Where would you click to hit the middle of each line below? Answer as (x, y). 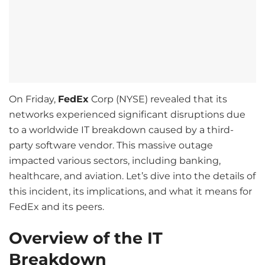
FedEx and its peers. (56, 206)
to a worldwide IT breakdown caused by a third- (121, 130)
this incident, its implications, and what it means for (130, 191)
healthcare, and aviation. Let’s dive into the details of (132, 176)
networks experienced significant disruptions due (127, 114)
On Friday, (33, 99)
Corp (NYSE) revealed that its (158, 99)
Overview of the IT (86, 238)
